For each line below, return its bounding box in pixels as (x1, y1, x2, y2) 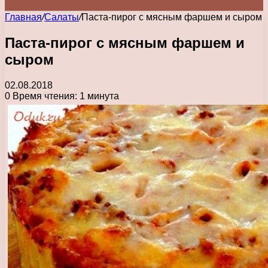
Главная (5, 12, 42, 22)
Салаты (44, 12, 79, 22)
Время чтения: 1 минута (10, 90, 119, 101)
